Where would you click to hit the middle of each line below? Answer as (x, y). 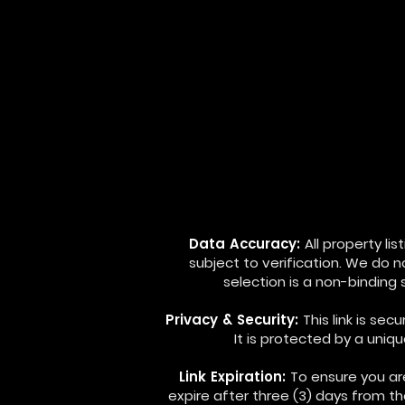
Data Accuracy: (247, 244)
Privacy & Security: (234, 320)
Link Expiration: (235, 377)
